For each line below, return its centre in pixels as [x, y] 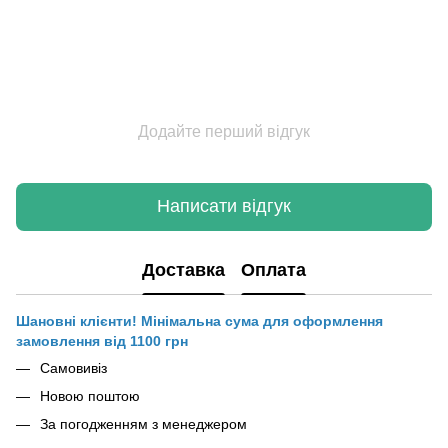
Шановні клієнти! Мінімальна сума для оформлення [199, 320]
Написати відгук [224, 206]
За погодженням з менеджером [143, 424]
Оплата [273, 270]
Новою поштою [90, 395]
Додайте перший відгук [224, 131]
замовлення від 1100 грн [102, 340]
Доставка [183, 270]
